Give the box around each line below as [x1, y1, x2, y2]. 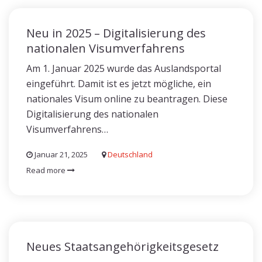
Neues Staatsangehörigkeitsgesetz [26, 239, 219, 254]
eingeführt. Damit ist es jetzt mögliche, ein [26, 77, 211, 90]
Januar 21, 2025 [33, 149, 88, 160]
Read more [26, 165, 67, 175]
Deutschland [108, 149, 153, 160]
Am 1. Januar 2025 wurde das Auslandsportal [26, 62, 221, 75]
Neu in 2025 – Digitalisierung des [26, 25, 206, 41]
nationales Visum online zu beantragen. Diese [26, 92, 227, 105]
